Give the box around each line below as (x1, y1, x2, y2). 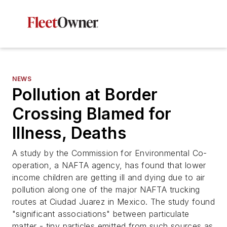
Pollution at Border (12, 85, 158, 104)
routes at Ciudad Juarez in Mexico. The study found (12, 197, 215, 207)
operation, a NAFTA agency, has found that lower (12, 160, 206, 170)
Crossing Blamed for (12, 104, 172, 124)
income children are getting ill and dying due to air (12, 172, 205, 182)
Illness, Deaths (12, 123, 126, 143)
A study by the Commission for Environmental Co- (12, 148, 207, 158)
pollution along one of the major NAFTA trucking (12, 184, 200, 195)
